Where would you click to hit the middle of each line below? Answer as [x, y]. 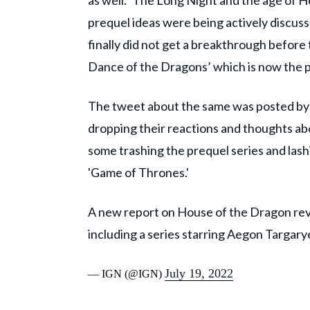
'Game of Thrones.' [138, 173]
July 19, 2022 [199, 274]
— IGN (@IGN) [126, 274]
